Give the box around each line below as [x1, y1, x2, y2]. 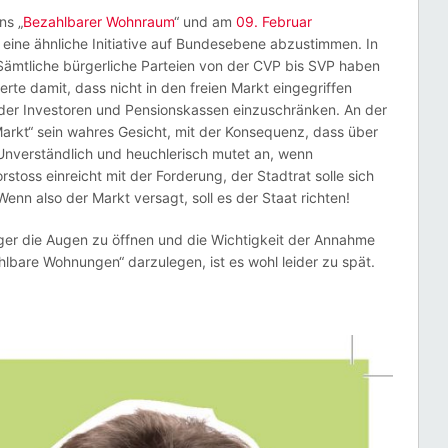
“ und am [174, 13, 236, 30]
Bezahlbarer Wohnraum [23, 13, 174, 30]
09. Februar [236, 13, 312, 30]
